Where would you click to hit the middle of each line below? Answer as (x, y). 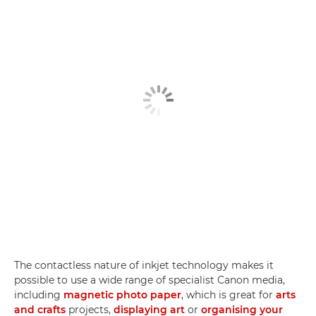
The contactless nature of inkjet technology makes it (144, 265)
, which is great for (229, 294)
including (39, 294)
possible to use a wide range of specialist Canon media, (150, 280)
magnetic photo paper (122, 294)
